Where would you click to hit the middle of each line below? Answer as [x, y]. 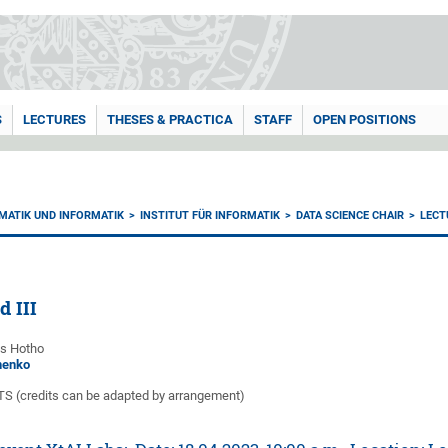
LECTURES [54, 119]
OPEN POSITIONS [364, 119]
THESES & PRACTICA [170, 119]
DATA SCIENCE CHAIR [350, 215]
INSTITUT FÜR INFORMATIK [210, 215]
